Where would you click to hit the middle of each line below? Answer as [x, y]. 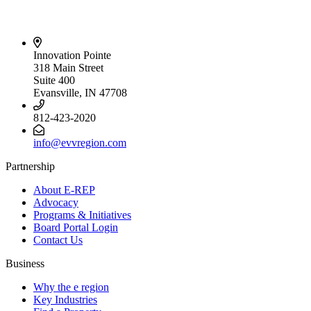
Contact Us [58, 239]
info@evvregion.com [80, 142]
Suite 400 [54, 80]
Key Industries [65, 299]
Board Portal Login [76, 227]
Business [25, 263]
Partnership [30, 166]
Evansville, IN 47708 [80, 92]
